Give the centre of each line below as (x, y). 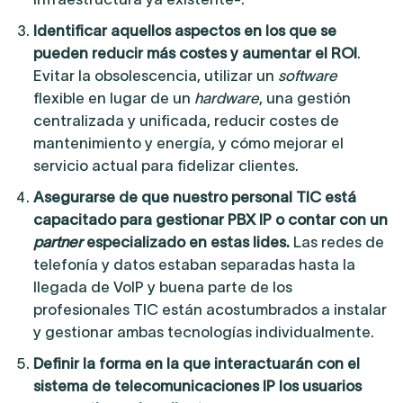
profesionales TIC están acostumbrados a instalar (210, 310)
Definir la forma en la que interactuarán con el (196, 364)
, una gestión (304, 99)
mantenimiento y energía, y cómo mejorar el (188, 143)
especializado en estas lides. (186, 242)
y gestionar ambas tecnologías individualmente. (203, 332)
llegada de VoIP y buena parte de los (162, 287)
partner (58, 242)
